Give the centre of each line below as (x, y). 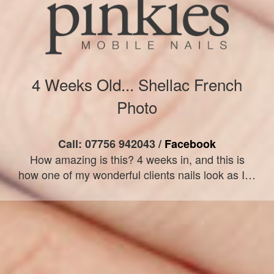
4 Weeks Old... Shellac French (137, 84)
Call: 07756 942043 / (111, 144)
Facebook (190, 144)
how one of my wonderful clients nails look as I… (137, 175)
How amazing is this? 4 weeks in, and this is (137, 159)
